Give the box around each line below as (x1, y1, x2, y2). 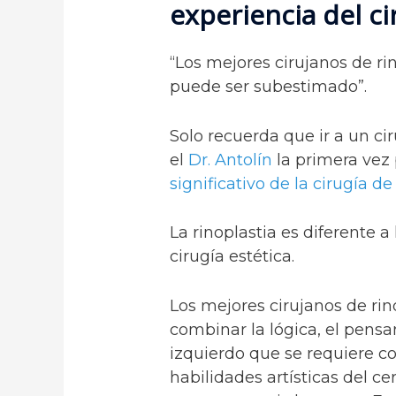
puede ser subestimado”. (170, 76, 368, 96)
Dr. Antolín (188, 149, 273, 170)
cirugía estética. (170, 247, 295, 267)
